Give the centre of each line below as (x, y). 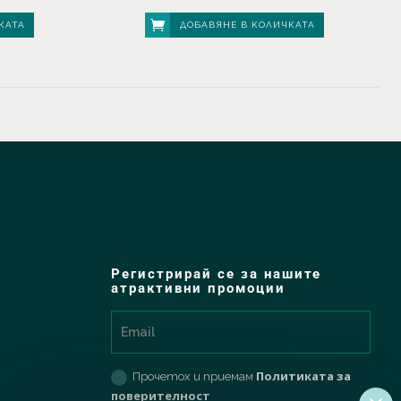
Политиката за (303, 376)
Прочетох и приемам (194, 377)
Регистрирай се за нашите (216, 274)
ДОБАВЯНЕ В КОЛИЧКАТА (247, 25)
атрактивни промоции (198, 289)
